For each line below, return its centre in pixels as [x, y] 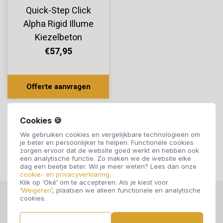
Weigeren [36, 190]
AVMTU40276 [58, 51]
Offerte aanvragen [58, 87]
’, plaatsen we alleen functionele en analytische [126, 190]
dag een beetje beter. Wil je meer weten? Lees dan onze [108, 166]
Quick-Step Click [58, 11]
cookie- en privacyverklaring [65, 174]
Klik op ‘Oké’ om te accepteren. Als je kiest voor [94, 182]
